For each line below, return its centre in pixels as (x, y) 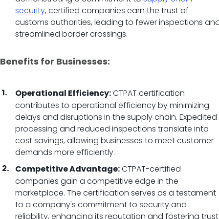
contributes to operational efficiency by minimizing (112, 105)
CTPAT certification (148, 93)
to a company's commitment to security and (101, 205)
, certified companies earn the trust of (117, 11)
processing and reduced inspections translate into (112, 129)
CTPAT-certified (150, 169)
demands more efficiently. (65, 152)
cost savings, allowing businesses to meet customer (114, 141)
